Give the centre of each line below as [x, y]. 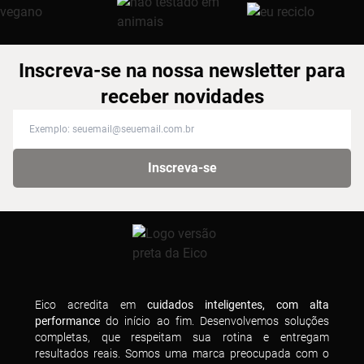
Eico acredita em [91, 305]
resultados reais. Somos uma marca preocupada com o [182, 353]
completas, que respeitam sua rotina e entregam [182, 337]
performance [67, 321]
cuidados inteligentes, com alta [238, 305]
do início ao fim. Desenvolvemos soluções [214, 321]
